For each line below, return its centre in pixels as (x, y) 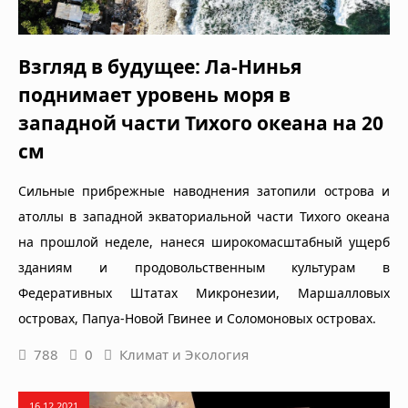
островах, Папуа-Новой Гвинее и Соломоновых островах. (197, 319)
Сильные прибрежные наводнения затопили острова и (204, 191)
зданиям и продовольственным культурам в (204, 268)
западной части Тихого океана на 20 (201, 123)
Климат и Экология (184, 355)
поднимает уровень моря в (154, 95)
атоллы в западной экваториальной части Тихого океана (204, 217)
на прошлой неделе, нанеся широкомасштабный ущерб (204, 242)
